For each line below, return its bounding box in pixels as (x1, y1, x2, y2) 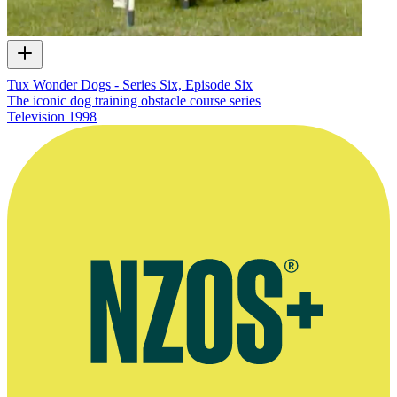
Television (7, 108, 65, 124)
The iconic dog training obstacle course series (7, 92, 261, 108)
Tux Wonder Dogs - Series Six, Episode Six (7, 76, 253, 92)
